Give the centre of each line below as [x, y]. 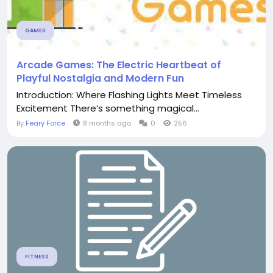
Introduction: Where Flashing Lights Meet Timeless [129, 95]
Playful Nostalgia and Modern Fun [100, 78]
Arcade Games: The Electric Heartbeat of [119, 65]
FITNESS [37, 257]
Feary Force [45, 123]
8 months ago [107, 123]
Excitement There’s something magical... [108, 108]
